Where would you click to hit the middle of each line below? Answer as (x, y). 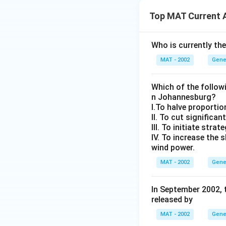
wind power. (173, 148)
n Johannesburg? (184, 97)
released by (172, 200)
